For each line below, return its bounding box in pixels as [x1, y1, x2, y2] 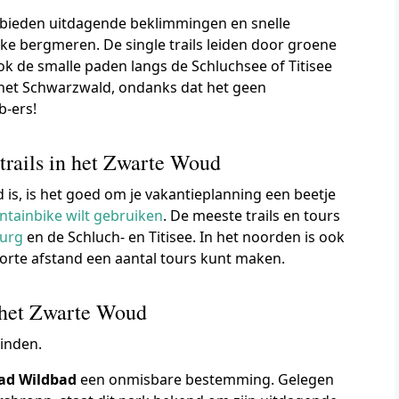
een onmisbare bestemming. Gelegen [77, 369, 335, 389]
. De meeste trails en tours [163, 205, 341, 225]
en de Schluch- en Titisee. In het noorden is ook [23, 226, 346, 247]
